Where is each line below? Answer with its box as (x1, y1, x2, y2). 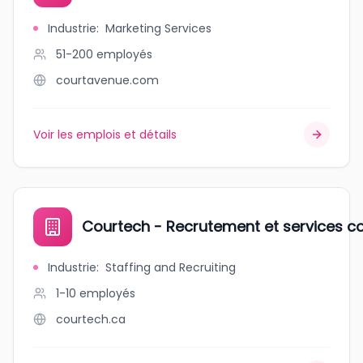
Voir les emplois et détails (33, 126, 177, 143)
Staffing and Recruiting (105, 259, 236, 275)
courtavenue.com (56, 72, 159, 88)
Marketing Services (105, 20, 211, 36)
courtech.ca (56, 311, 126, 327)
